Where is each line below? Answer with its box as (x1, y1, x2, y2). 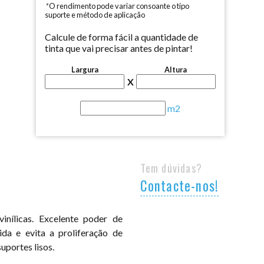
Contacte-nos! (140, 175, 219, 196)
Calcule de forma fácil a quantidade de (45, 31, 199, 42)
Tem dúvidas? (140, 159, 202, 176)
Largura (71, 65, 98, 74)
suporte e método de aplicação (45, 10, 146, 19)
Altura (164, 65, 187, 74)
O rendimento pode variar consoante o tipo (48, 1, 190, 11)
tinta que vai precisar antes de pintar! (45, 42, 193, 54)
